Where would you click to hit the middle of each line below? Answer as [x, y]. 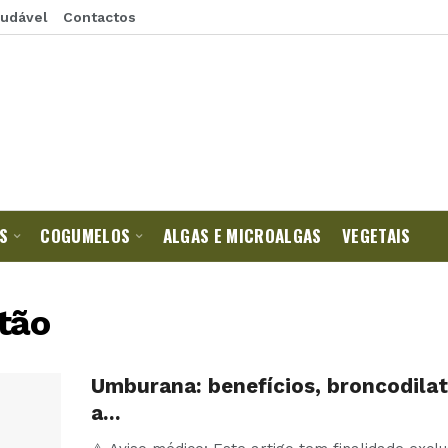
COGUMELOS [85, 235]
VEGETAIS [376, 235]
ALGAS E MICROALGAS [242, 235]
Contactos [99, 17]
